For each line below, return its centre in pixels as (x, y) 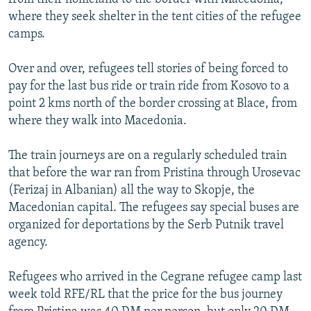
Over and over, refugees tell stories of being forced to (148, 69)
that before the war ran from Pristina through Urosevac (154, 173)
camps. (27, 34)
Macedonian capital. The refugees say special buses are (154, 208)
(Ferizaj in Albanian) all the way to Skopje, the (132, 190)
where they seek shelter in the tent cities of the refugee (155, 17)
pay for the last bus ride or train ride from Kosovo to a (149, 86)
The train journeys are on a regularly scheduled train (148, 155)
